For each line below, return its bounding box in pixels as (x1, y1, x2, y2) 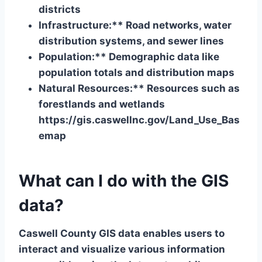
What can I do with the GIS (19, 171, 229, 191)
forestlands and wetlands (39, 98, 165, 111)
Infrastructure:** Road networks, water (39, 19, 232, 32)
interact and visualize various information (19, 243, 225, 256)
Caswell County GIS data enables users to (19, 227, 225, 240)
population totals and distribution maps (39, 67, 235, 79)
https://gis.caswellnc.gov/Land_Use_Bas (39, 114, 240, 126)
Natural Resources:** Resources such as (39, 82, 240, 95)
